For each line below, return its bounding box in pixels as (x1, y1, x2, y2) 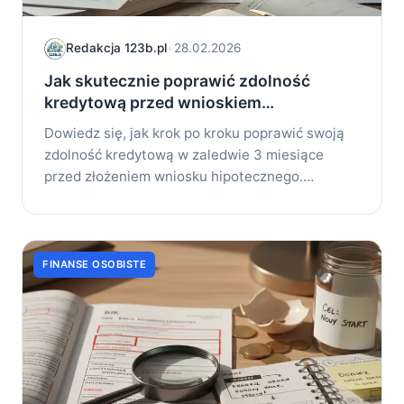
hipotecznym (44, 114, 145, 133)
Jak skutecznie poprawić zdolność (44, 70, 310, 90)
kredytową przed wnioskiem (44, 92, 262, 112)
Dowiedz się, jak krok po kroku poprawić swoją (44, 124, 344, 142)
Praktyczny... (44, 188, 126, 207)
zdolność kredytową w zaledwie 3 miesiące (44, 145, 324, 163)
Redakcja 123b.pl (66, 41, 167, 56)
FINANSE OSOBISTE (42, 257, 146, 271)
